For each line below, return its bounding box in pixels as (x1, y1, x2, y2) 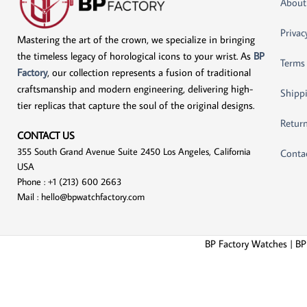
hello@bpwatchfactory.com (41, 190, 145, 203)
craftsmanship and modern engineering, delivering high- (17, 82, 253, 95)
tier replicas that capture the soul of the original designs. (17, 98, 254, 112)
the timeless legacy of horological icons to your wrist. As (17, 49, 254, 62)
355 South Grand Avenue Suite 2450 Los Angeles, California (17, 145, 251, 158)
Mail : (17, 190, 41, 203)
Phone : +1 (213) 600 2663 (17, 175, 121, 188)
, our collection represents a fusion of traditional (47, 65, 251, 79)
